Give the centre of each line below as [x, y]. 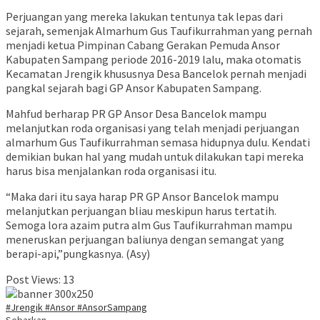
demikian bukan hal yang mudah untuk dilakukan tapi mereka [155, 157]
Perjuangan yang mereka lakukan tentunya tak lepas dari [144, 17]
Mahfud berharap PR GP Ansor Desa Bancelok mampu [136, 114]
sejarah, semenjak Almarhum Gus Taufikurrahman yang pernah [159, 31]
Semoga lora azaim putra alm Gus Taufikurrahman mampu [149, 225]
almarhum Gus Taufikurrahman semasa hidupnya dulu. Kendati [158, 142]
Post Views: [33, 280]
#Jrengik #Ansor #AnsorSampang [76, 307]
